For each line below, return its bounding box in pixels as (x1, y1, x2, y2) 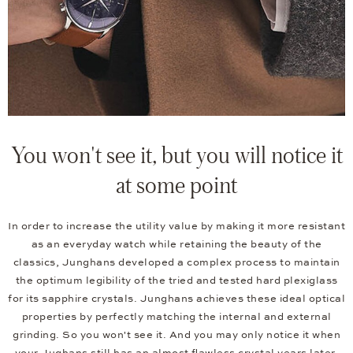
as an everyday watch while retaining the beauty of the (31, 238, 322, 251)
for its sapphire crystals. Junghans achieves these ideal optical (8, 292, 345, 306)
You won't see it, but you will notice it (10, 140, 343, 169)
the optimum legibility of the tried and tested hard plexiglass (15, 274, 338, 288)
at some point (116, 170, 237, 199)
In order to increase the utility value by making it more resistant (8, 220, 345, 233)
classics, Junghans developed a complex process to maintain (13, 256, 340, 269)
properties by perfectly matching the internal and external (21, 310, 332, 324)
